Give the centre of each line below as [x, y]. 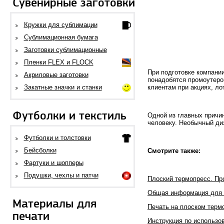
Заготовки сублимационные [65, 50]
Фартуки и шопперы [53, 163]
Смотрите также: [174, 151]
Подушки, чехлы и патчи [61, 175]
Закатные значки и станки [63, 87]
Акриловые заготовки [56, 75]
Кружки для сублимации [60, 25]
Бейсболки [40, 150]
